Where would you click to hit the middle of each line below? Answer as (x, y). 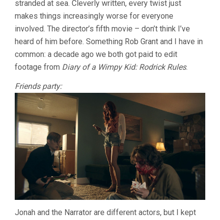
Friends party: (38, 86)
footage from (38, 67)
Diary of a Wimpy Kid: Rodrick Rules (124, 67)
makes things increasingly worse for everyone (94, 16)
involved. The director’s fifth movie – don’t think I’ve (102, 29)
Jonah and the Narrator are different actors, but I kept (105, 213)
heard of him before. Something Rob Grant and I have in (109, 41)
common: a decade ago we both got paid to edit (96, 54)
